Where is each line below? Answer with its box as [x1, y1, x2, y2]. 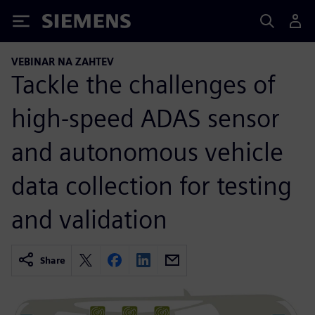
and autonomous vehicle [11, 136, 283, 167]
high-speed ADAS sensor [11, 102, 280, 134]
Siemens [42, 16, 89, 31]
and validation [11, 203, 167, 235]
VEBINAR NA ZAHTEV [11, 56, 114, 67]
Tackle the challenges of [11, 68, 276, 100]
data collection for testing [11, 169, 292, 201]
